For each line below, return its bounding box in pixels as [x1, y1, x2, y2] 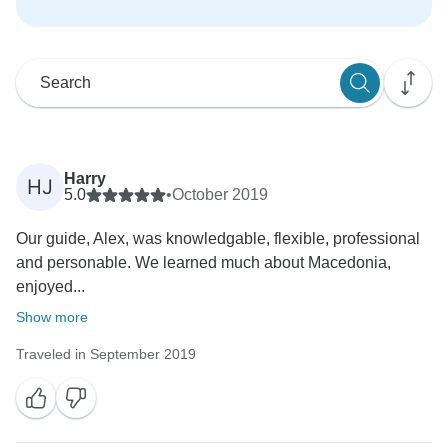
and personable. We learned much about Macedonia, [16, 254, 391, 272]
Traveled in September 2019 [16, 346, 196, 363]
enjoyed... [16, 278, 85, 296]
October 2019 [172, 186, 268, 204]
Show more [16, 309, 88, 326]
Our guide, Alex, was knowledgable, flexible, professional [16, 230, 420, 248]
